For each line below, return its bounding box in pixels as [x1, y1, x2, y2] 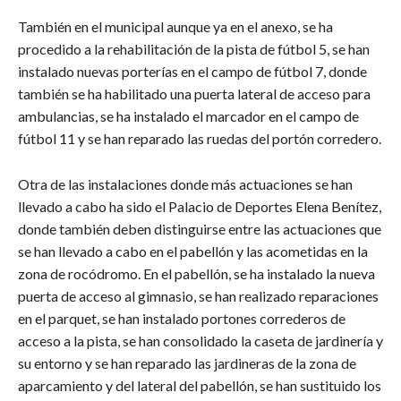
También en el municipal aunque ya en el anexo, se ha [18, 18, 333, 36]
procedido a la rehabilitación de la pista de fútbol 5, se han [18, 40, 370, 58]
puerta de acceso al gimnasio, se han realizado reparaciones [18, 287, 379, 305]
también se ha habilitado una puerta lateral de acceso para [18, 85, 371, 103]
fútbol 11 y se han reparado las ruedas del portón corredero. [18, 130, 381, 148]
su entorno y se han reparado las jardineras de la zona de [18, 354, 356, 372]
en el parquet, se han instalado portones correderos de [18, 310, 346, 328]
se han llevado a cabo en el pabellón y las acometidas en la [18, 243, 368, 260]
